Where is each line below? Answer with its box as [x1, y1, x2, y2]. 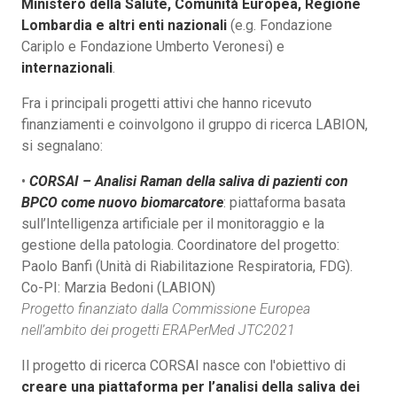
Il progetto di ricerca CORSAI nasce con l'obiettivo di [21, 356, 346, 374]
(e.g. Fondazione [227, 16, 332, 34]
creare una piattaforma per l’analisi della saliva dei [21, 378, 360, 395]
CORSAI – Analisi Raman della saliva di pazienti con [29, 172, 348, 190]
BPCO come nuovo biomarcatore [21, 193, 223, 211]
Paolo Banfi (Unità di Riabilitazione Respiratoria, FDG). [21, 257, 353, 275]
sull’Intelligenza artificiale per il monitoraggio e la [21, 214, 324, 232]
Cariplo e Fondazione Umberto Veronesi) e [21, 37, 284, 55]
